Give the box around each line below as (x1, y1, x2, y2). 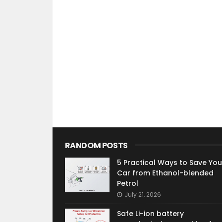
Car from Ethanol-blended (116, 168, 214, 178)
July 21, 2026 (124, 190, 161, 199)
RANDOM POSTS (64, 140, 128, 151)
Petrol (116, 178, 138, 188)
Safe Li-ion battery (116, 209, 184, 219)
